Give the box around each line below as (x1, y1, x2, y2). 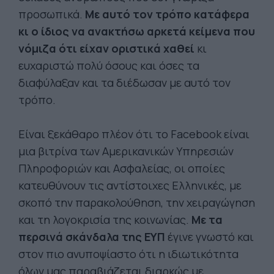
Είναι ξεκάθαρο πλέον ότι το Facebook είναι (18, 127, 250, 141)
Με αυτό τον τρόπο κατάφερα (85, 7, 250, 21)
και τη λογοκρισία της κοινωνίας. (18, 212, 191, 227)
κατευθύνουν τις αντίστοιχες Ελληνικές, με (18, 178, 242, 193)
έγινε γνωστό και (168, 229, 254, 244)
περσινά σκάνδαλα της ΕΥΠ (18, 229, 168, 244)
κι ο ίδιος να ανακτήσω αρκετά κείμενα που (18, 24, 255, 39)
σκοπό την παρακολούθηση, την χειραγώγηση (18, 195, 255, 210)
